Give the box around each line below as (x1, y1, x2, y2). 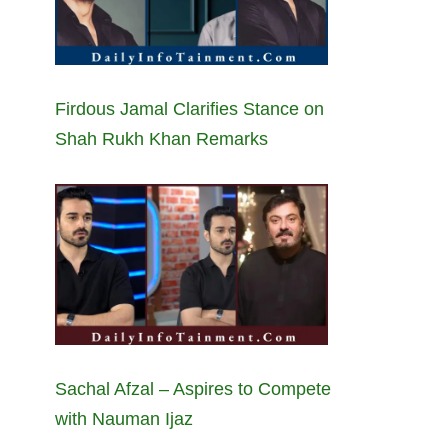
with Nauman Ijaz (55, 409, 193, 430)
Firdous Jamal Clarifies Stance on (55, 99, 324, 120)
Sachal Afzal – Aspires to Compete (55, 379, 331, 400)
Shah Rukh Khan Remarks (55, 129, 268, 150)
